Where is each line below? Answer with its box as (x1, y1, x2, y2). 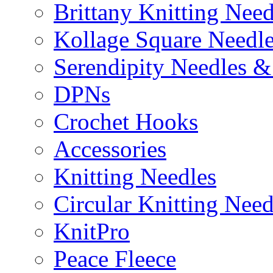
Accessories (54, 136, 166, 163)
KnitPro (54, 218, 130, 245)
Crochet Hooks (54, 108, 198, 135)
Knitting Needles (54, 163, 216, 190)
